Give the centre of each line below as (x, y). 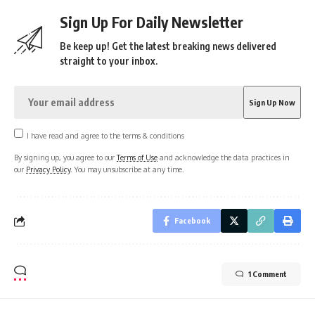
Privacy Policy (48, 169)
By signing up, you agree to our (65, 157)
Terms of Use (137, 157)
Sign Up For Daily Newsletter (152, 22)
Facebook (192, 221)
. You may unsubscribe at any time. (127, 169)
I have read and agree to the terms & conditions (105, 135)
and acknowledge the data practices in (224, 157)
